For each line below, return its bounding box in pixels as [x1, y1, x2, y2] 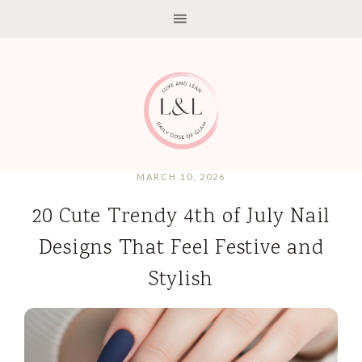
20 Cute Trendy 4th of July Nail [32, 202, 330, 232]
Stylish [148, 265, 214, 295]
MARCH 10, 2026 [137, 171, 225, 182]
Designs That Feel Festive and [38, 234, 324, 263]
